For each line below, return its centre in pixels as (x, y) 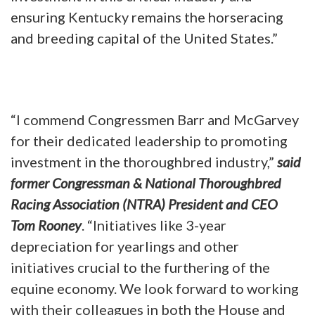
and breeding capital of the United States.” (144, 38)
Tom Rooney (46, 225)
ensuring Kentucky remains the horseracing (147, 17)
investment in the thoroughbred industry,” (144, 161)
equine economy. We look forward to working (155, 288)
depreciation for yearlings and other (125, 246)
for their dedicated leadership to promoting (149, 140)
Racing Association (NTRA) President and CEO (144, 204)
